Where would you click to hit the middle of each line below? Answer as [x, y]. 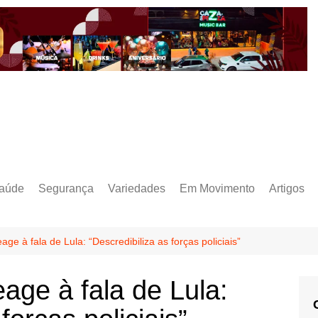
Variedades [137, 188]
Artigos [287, 188]
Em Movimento [217, 188]
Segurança [66, 188]
